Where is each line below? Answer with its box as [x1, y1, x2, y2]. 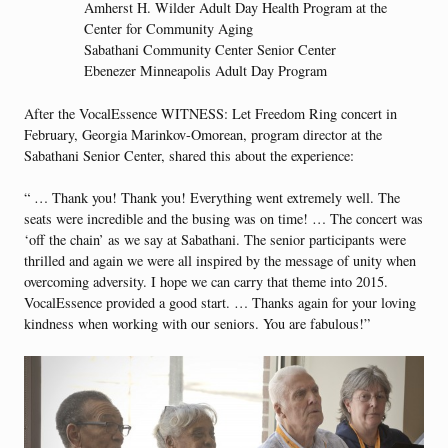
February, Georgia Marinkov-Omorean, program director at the [24, 124, 382, 144]
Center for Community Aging [84, 18, 253, 38]
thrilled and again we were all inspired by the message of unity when [24, 251, 416, 271]
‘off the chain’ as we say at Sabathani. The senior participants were [24, 230, 406, 250]
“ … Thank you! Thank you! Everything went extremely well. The [24, 188, 400, 208]
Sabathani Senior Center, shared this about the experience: [24, 145, 354, 165]
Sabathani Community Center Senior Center [84, 39, 336, 59]
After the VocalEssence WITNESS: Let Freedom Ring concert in [24, 103, 397, 123]
